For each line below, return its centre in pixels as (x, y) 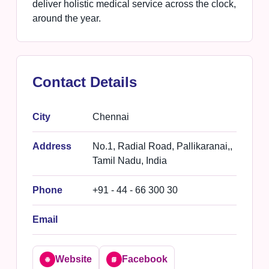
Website (73, 259)
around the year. (66, 19)
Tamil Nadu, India (129, 161)
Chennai (110, 117)
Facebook (144, 259)
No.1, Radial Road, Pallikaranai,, (162, 147)
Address (52, 147)
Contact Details (84, 82)
